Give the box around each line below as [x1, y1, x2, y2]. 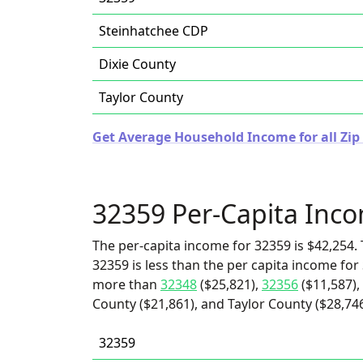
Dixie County [99, 55, 176, 73]
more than [92, 275, 160, 293]
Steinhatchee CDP [99, 22, 208, 40]
